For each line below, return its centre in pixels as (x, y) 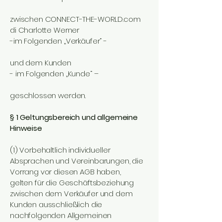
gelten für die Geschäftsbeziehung (72, 183)
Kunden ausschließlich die (56, 204)
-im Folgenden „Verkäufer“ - (58, 41)
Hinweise (26, 128)
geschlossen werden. (48, 95)
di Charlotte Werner (45, 30)
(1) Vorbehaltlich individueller (60, 150)
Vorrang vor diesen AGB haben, (65, 172)
